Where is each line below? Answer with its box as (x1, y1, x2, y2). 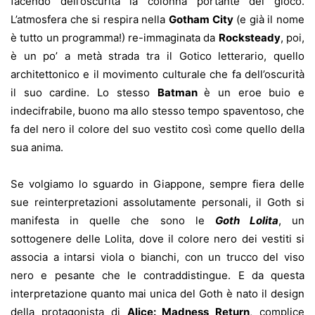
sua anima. (11, 140, 63, 154)
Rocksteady (218, 30, 281, 44)
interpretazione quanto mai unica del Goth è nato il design (11, 286, 304, 300)
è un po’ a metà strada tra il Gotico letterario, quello (11, 49, 304, 63)
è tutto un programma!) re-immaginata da (11, 30, 219, 44)
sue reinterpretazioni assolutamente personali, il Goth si (11, 195, 304, 209)
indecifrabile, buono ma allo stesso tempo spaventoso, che (11, 103, 304, 117)
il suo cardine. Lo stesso (11, 85, 157, 99)
